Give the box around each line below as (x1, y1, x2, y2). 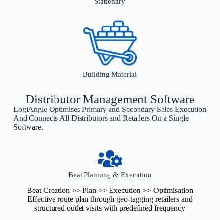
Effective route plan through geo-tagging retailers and (27, 195, 192, 204)
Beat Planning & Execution (68, 170, 152, 179)
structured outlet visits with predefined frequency (34, 204, 186, 213)
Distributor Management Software (25, 92, 194, 106)
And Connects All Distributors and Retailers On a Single (13, 113, 189, 122)
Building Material (83, 70, 137, 78)
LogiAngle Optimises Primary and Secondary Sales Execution (13, 105, 206, 113)
